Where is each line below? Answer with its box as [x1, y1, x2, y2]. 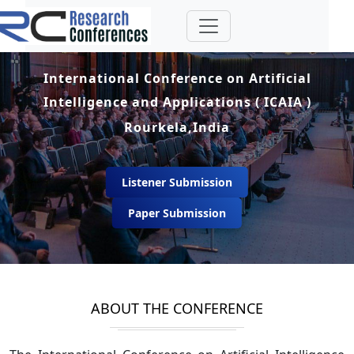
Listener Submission [121, 174, 232, 190]
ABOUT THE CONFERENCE [91, 299, 263, 318]
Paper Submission [127, 205, 226, 220]
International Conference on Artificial [43, 69, 311, 87]
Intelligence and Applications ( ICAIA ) [43, 92, 311, 111]
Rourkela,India [124, 118, 230, 136]
